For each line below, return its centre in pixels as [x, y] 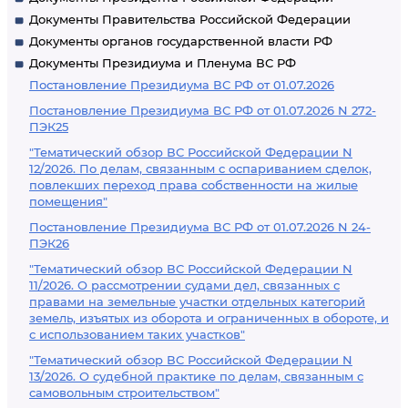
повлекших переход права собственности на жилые [194, 185]
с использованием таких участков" [137, 334]
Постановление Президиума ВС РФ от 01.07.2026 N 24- [200, 227]
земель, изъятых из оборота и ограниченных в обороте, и [209, 318]
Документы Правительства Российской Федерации [190, 19]
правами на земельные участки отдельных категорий [197, 301]
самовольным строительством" [124, 393]
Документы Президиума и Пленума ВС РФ [163, 63]
